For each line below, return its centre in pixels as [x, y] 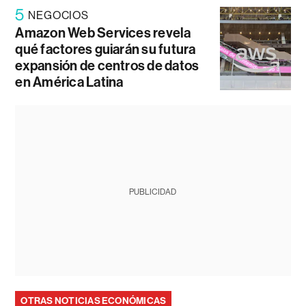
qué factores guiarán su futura [106, 50]
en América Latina [69, 82]
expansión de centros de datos [107, 66]
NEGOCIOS [58, 16]
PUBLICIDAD [153, 192]
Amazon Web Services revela [103, 33]
